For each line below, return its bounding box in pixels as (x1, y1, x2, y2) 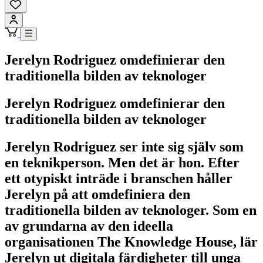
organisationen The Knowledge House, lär (5, 234, 258, 249)
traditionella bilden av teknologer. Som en (5, 202, 257, 218)
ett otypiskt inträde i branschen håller (5, 170, 232, 186)
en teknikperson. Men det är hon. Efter (5, 154, 240, 170)
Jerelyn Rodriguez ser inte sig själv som (5, 139, 244, 154)
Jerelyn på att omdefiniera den (5, 186, 190, 202)
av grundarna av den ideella (5, 218, 173, 234)
